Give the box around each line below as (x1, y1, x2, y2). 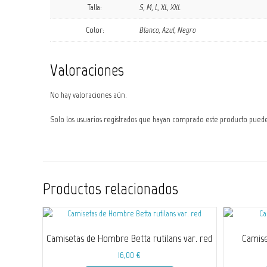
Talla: (88, 2, 102, 13)
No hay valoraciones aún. (50, 90, 127, 101)
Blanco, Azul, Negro (139, 25, 196, 36)
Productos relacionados (43, 178, 178, 199)
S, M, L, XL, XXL (139, 2, 181, 13)
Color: (85, 25, 104, 36)
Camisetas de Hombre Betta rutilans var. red (46, 232, 213, 246)
